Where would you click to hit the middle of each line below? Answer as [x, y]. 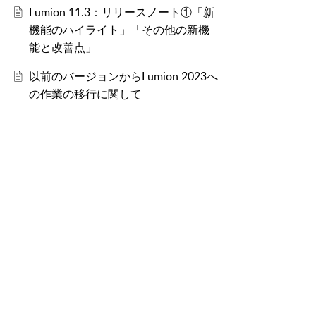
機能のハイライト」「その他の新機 [119, 30]
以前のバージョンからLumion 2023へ [123, 77]
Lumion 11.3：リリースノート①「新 [121, 12]
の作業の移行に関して [85, 94]
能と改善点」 [62, 48]
